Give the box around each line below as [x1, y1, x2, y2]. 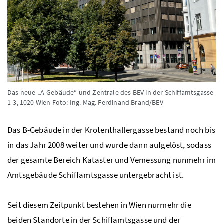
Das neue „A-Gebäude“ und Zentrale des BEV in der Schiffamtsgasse [7, 88, 214, 97]
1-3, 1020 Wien [7, 98, 52, 107]
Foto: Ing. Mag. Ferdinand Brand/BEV [52, 98, 163, 107]
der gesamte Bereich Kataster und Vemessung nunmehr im [7, 154, 216, 166]
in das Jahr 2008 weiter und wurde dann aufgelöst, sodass [7, 139, 211, 151]
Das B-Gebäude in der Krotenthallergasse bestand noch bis [7, 124, 215, 136]
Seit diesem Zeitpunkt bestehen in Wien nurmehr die [7, 199, 191, 211]
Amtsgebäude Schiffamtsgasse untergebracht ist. [7, 169, 184, 181]
